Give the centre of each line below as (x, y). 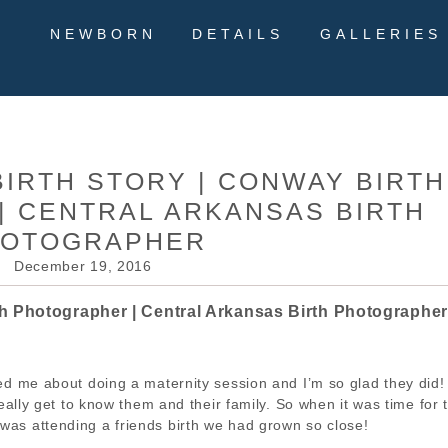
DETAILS (238, 34)
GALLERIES (380, 34)
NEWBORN (103, 34)
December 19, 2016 (82, 266)
